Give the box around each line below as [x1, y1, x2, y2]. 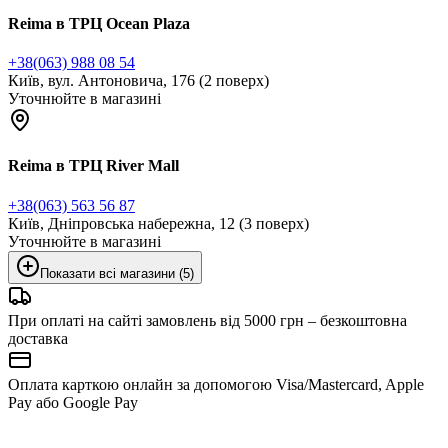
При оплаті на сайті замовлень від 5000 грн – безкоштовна [8, 311, 407, 329]
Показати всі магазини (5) [40, 265, 194, 281]
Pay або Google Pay [8, 393, 138, 411]
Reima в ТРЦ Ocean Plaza [8, 14, 190, 32]
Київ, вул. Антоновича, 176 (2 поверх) [8, 72, 269, 89]
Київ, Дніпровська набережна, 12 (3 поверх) [8, 214, 309, 232]
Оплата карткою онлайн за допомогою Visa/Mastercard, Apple [8, 375, 424, 393]
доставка [8, 329, 68, 347]
